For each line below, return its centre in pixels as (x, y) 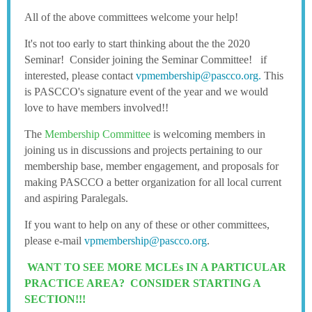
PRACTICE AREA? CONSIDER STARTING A (142, 283)
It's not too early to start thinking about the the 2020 (137, 44)
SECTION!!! (55, 299)
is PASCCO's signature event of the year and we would (146, 92)
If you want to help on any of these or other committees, (147, 225)
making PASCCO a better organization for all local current (153, 182)
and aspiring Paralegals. (76, 198)
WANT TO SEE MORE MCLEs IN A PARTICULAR (157, 267)
